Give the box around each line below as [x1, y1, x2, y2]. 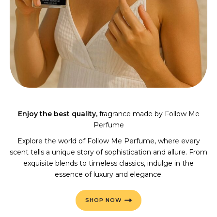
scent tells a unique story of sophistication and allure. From [10, 147, 207, 156]
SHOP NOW [85, 196, 122, 203]
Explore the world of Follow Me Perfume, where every [17, 136, 200, 145]
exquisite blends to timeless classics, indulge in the [23, 158, 194, 168]
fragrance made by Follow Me [97, 109, 200, 118]
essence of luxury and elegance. [54, 170, 163, 179]
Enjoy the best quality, [17, 109, 97, 118]
